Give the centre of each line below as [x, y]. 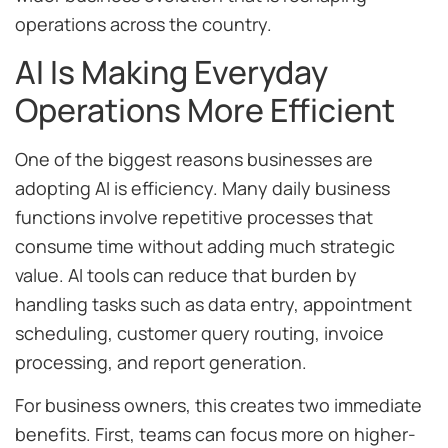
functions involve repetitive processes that [194, 217]
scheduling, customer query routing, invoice [199, 333]
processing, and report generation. [161, 362]
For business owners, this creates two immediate [218, 405]
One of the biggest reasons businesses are [194, 159]
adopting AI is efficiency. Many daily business [202, 188]
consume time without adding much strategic [205, 246]
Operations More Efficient [205, 110]
